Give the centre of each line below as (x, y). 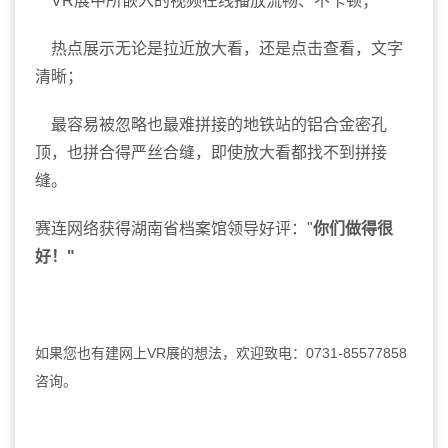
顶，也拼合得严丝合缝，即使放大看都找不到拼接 (211, 153)
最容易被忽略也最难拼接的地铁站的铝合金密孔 (211, 125)
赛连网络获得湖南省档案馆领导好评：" (174, 229)
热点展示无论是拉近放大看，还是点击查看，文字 (219, 49)
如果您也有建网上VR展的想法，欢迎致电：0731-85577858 (221, 353)
